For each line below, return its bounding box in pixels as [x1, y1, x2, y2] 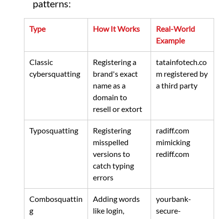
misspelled [92, 137, 130, 147]
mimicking [155, 137, 192, 147]
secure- [155, 206, 181, 216]
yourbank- [155, 194, 191, 204]
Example [155, 36, 185, 45]
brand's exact [92, 69, 139, 79]
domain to [92, 92, 129, 102]
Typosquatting [29, 126, 78, 135]
